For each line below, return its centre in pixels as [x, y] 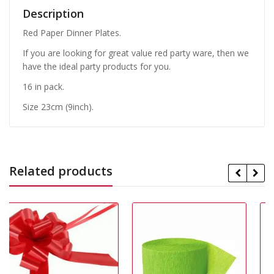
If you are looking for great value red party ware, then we [136, 53]
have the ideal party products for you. [97, 66]
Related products [61, 171]
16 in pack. [43, 87]
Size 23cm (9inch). [58, 107]
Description [53, 13]
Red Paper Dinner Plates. [72, 32]
